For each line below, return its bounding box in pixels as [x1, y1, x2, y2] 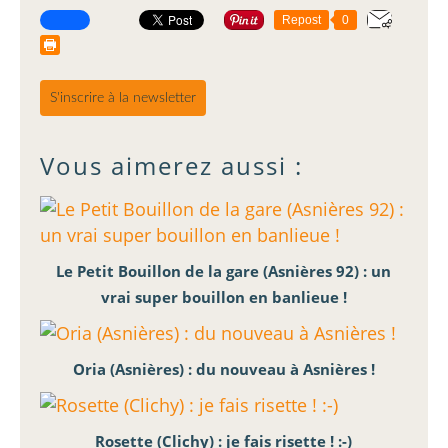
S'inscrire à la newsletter [50, 91, 196, 106]
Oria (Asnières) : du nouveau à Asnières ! [73, 359, 375, 380]
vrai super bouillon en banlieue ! [101, 287, 347, 308]
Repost [282, 13, 321, 28]
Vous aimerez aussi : [40, 149, 303, 183]
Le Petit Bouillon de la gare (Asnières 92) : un [56, 261, 392, 282]
